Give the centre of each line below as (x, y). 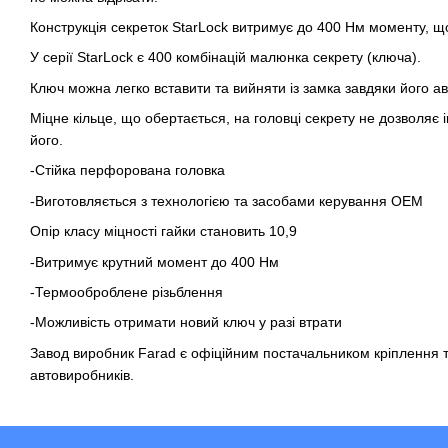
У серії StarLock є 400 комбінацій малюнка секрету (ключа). (227, 57)
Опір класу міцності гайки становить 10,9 (163, 231)
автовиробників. (82, 374)
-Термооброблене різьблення (126, 292)
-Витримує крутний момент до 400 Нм (154, 261)
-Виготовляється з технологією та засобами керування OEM (226, 200)
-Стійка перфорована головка (127, 170)
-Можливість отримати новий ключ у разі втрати (186, 322)
